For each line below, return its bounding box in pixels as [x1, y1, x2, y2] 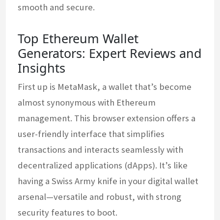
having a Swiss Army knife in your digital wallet [18, 175, 198, 187]
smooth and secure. [18, 1, 95, 13]
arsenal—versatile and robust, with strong [18, 191, 181, 202]
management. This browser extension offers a [18, 112, 195, 124]
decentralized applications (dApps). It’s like [18, 159, 188, 171]
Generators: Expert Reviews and [18, 44, 202, 61]
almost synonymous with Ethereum [18, 96, 156, 108]
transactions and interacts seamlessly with [18, 143, 183, 155]
